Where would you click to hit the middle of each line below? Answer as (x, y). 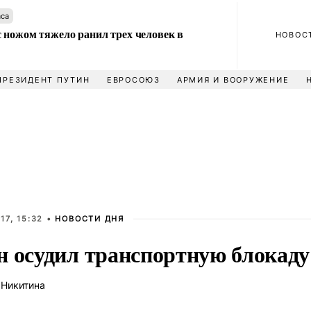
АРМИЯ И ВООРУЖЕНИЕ (233, 80)
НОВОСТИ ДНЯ (90, 219)
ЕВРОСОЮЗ (133, 80)
